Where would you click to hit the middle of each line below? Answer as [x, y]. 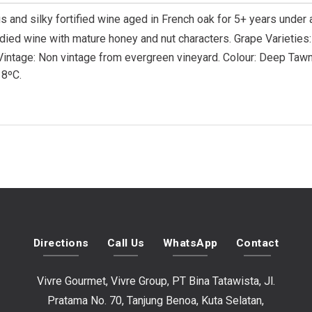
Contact [257, 243]
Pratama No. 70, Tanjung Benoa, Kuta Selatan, [156, 300]
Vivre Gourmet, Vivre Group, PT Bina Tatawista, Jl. [156, 281]
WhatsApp [190, 243]
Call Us [126, 243]
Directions [61, 243]
